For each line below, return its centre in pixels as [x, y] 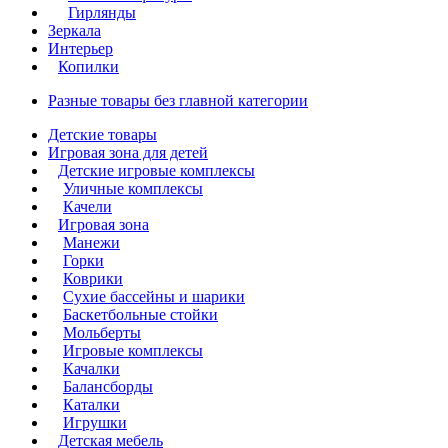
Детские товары [102, 134]
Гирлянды [102, 12]
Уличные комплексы [133, 188]
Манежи [91, 242]
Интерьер [80, 48]
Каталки [91, 404]
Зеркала [74, 30]
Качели [87, 206]
